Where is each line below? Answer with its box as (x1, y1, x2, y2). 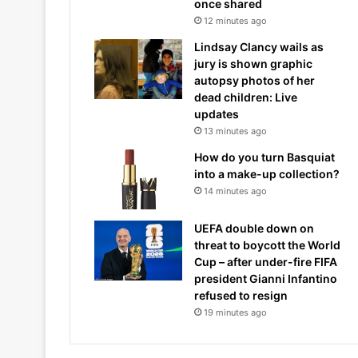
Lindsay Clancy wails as (194, 40, 324, 54)
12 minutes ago (204, 15, 267, 26)
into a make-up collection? (194, 167, 340, 181)
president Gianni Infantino (194, 272, 337, 285)
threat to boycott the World (194, 238, 340, 252)
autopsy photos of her (194, 74, 315, 87)
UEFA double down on (194, 221, 314, 235)
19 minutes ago (204, 307, 267, 318)
